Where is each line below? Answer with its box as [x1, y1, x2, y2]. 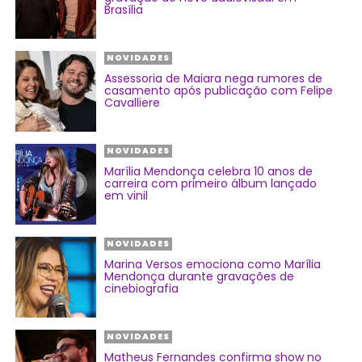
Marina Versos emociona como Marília [104, 256, 322, 273]
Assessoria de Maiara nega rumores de [104, 70, 323, 87]
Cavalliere [104, 95, 161, 112]
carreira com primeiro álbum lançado [104, 175, 318, 192]
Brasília [104, 2, 144, 19]
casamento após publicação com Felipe [104, 82, 334, 99]
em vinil [104, 187, 149, 204]
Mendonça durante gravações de [104, 268, 295, 285]
